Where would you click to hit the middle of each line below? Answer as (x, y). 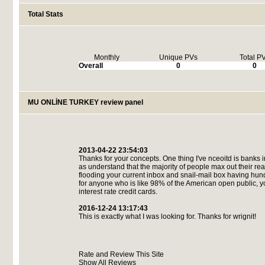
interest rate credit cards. (118, 192)
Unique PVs (178, 57)
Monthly (107, 57)
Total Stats (45, 14)
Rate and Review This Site (121, 254)
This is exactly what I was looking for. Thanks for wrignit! (167, 216)
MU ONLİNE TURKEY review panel (85, 102)
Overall (91, 66)
